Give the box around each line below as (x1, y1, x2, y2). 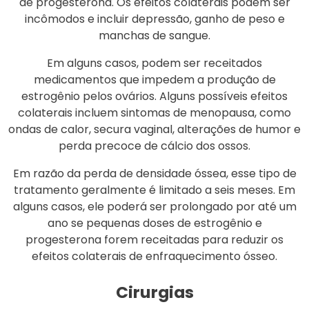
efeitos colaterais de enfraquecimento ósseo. (32, 248, 277, 264)
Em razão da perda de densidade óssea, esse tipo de (12, 165, 297, 181)
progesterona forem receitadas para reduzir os (26, 231, 283, 248)
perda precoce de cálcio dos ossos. (59, 137, 250, 154)
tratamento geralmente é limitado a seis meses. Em (14, 181, 295, 198)
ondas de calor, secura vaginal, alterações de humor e (8, 121, 301, 137)
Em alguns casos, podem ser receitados (47, 54, 262, 71)
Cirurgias (115, 280, 194, 303)
